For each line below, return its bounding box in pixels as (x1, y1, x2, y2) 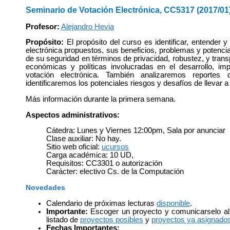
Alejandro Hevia (61, 22, 114, 31)
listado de (46, 215, 80, 224)
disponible (157, 199, 190, 207)
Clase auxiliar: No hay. (46, 135, 121, 143)
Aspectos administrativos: (26, 110, 120, 119)
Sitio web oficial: (46, 143, 102, 151)
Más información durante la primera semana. (26, 94, 176, 103)
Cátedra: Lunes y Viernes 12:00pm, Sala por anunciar (46, 126, 225, 135)
